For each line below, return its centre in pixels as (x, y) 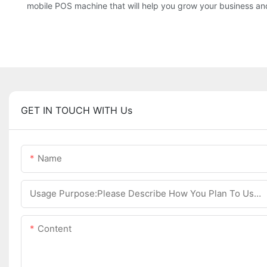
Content (55, 229)
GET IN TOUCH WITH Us (77, 111)
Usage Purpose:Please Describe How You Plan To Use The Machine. (257, 194)
